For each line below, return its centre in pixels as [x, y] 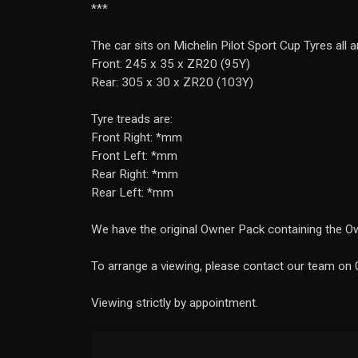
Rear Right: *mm [135, 174]
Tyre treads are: [132, 119]
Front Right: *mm [137, 137]
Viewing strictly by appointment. [175, 303]
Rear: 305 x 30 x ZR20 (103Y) [172, 82]
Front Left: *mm [134, 156]
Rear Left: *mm [132, 193]
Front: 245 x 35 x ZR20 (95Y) [171, 64]
